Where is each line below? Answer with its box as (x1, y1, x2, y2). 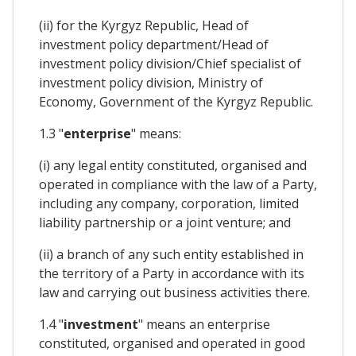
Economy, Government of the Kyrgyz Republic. (39, 92, 313, 110)
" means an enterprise (138, 315, 270, 333)
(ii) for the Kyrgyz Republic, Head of (39, 16, 249, 34)
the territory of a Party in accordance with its (39, 264, 304, 282)
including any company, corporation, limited (39, 194, 299, 212)
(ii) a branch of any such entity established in (39, 245, 304, 263)
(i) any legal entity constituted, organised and (39, 156, 307, 174)
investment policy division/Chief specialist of (39, 54, 301, 72)
